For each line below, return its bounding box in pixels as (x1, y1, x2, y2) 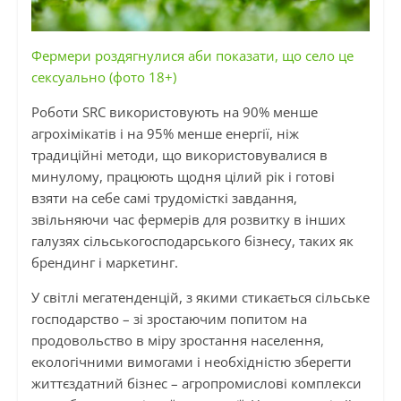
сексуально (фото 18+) (30, 68, 176, 87)
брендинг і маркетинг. (30, 253, 178, 272)
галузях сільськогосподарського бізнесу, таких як (30, 232, 354, 251)
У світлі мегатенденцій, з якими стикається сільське (30, 288, 370, 307)
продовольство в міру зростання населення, (30, 331, 324, 350)
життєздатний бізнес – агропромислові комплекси (30, 374, 362, 393)
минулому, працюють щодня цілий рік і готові (30, 167, 335, 186)
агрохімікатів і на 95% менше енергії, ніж (30, 124, 299, 143)
